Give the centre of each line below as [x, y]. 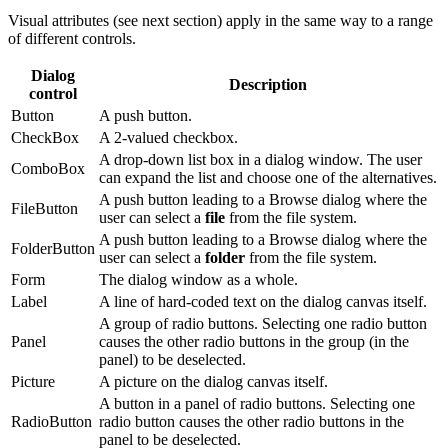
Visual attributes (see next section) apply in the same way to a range [220, 21]
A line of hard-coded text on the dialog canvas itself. [263, 302]
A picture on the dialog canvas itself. [213, 382]
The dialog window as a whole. [198, 280]
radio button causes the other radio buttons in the [251, 422]
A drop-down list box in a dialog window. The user [260, 160]
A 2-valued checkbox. [168, 138]
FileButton [44, 209]
